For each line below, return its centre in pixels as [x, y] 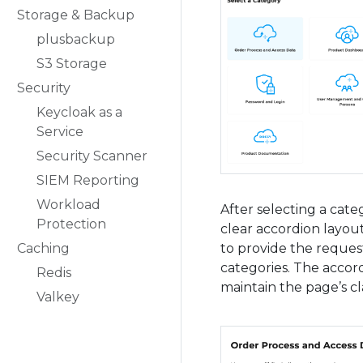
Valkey [58, 297]
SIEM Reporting [88, 180]
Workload [68, 205]
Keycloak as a [79, 112]
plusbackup [76, 39]
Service [60, 132]
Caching [43, 248]
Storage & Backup [76, 15]
